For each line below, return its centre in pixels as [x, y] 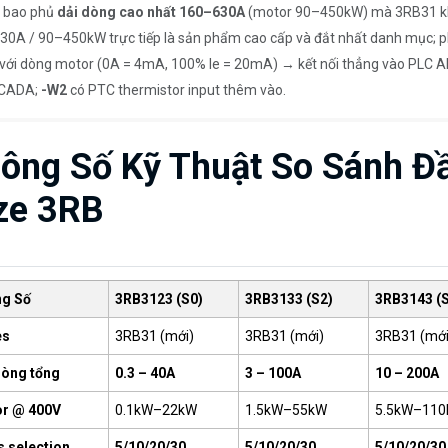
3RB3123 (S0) [158, 298]
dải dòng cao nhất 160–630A [151, 12]
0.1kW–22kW [155, 409]
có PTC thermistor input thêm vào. [176, 90]
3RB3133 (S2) [288, 298]
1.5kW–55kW [285, 409]
